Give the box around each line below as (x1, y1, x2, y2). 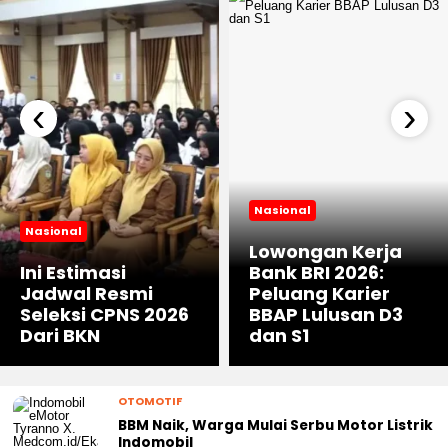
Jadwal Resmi (20, 280, 153, 306)
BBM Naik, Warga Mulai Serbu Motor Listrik (118, 415, 433, 435)
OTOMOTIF (118, 392, 182, 409)
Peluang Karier (249, 280, 390, 306)
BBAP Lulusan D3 (249, 301, 403, 327)
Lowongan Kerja (249, 238, 402, 264)
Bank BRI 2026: (249, 259, 384, 285)
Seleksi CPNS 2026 (20, 301, 189, 327)
